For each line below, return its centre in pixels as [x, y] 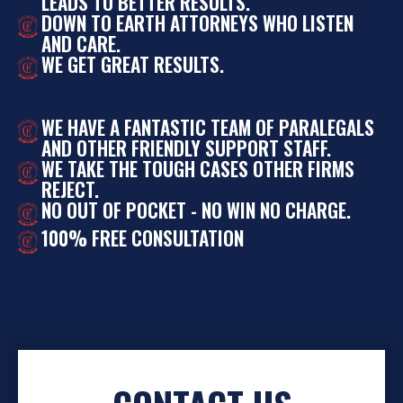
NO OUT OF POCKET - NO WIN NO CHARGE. [196, 210]
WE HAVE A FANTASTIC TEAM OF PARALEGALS [208, 128]
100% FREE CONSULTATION [143, 238]
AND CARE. [81, 43]
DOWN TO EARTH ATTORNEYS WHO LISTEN [197, 22]
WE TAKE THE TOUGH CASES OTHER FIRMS [198, 169]
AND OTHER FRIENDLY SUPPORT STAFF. [186, 148]
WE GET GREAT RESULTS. [133, 64]
